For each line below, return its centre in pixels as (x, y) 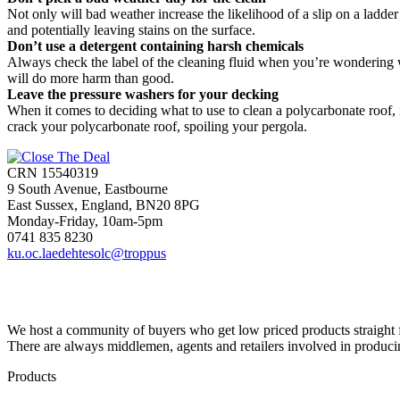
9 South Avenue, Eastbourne (87, 188)
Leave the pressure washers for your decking (143, 94)
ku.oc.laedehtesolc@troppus (87, 253)
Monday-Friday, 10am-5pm (85, 221)
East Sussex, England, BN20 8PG (104, 204)
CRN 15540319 (53, 172)
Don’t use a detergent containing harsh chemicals (155, 46)
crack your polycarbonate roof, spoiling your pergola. (157, 126)
